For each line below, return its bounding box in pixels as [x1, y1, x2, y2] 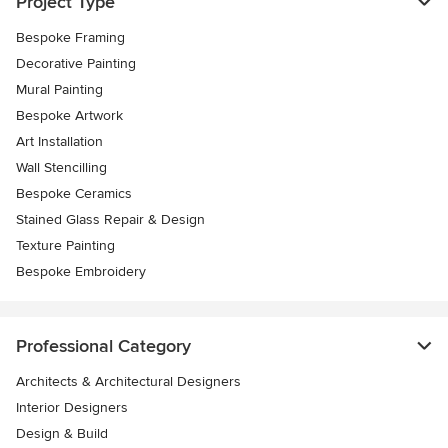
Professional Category [16, 335, 191, 357]
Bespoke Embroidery [16, 263, 146, 280]
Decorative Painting [16, 55, 136, 72]
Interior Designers [16, 399, 128, 416]
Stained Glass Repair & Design [16, 211, 205, 228]
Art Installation [16, 133, 103, 150]
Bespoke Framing [16, 29, 125, 46]
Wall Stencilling [16, 159, 107, 176]
